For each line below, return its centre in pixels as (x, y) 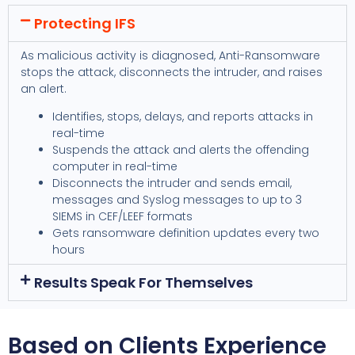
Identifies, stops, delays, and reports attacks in (183, 117)
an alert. (44, 88)
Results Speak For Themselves (143, 283)
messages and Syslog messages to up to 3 (177, 200)
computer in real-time (115, 167)
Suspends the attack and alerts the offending (181, 150)
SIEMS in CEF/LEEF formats (122, 217)
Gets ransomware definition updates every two (186, 233)
